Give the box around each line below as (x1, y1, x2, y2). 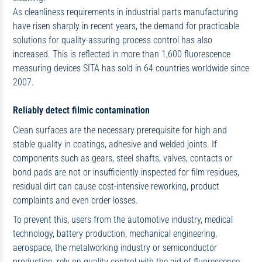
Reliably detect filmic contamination (12, 104, 150, 116)
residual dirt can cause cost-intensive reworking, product (12, 180, 219, 192)
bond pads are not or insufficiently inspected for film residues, (12, 166, 239, 178)
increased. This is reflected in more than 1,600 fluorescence (12, 48, 230, 60)
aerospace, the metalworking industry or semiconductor (12, 242, 217, 254)
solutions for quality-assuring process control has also (12, 34, 212, 46)
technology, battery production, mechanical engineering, (12, 228, 217, 240)
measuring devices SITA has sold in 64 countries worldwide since (12, 62, 249, 74)
